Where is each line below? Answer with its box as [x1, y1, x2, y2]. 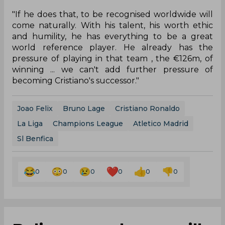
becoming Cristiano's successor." [12, 75, 139, 85]
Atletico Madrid [133, 119, 188, 128]
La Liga [17, 119, 43, 128]
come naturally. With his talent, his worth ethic [12, 20, 213, 30]
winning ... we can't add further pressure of [12, 64, 213, 74]
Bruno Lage [63, 103, 105, 113]
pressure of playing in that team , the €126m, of [12, 53, 213, 63]
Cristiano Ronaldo [115, 103, 180, 113]
